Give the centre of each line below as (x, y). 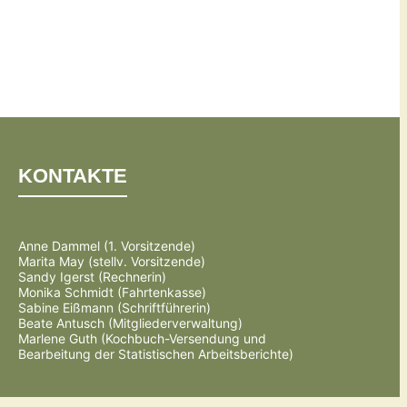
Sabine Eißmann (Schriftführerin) (115, 308)
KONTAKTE (73, 176)
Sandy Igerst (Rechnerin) (93, 277)
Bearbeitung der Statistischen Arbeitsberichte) (156, 354)
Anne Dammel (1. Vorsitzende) (107, 246)
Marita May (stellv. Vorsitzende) (112, 262)
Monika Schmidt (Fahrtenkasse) (113, 293)
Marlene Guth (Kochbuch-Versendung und (143, 339)
